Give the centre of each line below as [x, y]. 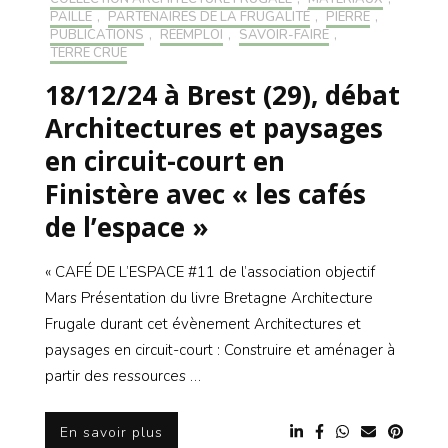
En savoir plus [111, 432]
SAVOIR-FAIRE [284, 35]
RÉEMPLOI [191, 35]
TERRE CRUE [88, 53]
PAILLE [71, 17]
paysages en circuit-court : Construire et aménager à [220, 350]
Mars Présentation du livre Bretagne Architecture [209, 298]
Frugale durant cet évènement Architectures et [203, 324]
